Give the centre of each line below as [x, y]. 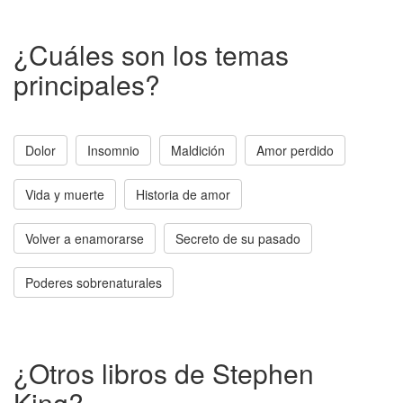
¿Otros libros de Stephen [164, 372]
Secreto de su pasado [238, 238]
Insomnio [113, 150]
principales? [87, 84]
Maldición [198, 150]
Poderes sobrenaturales [94, 282]
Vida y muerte [65, 194]
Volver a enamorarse [85, 238]
